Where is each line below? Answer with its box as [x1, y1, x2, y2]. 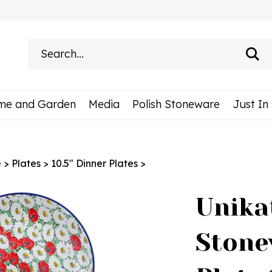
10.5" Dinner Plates [51, 157, 138, 169]
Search [149, 38, 184, 51]
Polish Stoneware [132, 97, 220, 111]
